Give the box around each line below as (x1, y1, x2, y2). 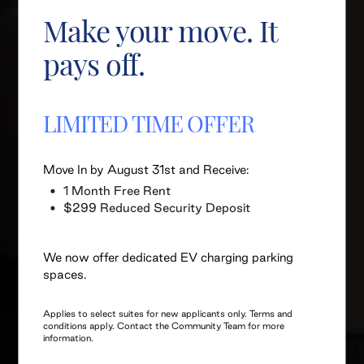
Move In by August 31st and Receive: (43, 162, 249, 176)
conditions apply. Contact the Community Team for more (43, 320, 285, 331)
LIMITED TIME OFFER (43, 106, 254, 138)
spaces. (43, 266, 87, 281)
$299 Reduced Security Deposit (63, 200, 251, 214)
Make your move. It (43, 7, 277, 50)
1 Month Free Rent (63, 183, 171, 197)
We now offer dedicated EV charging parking (43, 249, 294, 264)
